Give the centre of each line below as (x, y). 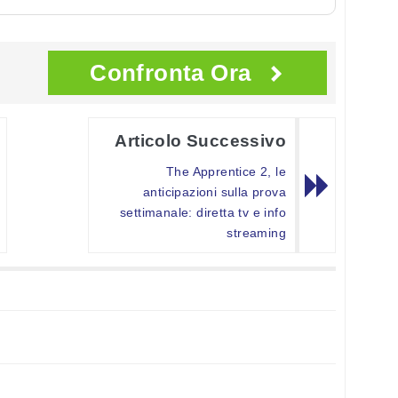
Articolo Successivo (200, 141)
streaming (256, 233)
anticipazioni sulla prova (215, 192)
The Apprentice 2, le (226, 172)
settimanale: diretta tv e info (203, 213)
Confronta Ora (171, 73)
